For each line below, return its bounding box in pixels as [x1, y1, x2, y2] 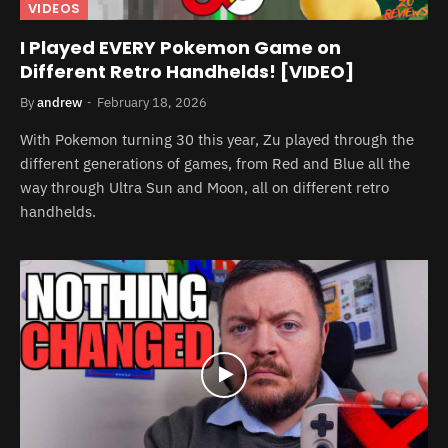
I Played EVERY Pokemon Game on [20, 35, 341, 60]
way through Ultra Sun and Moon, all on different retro [20, 178, 389, 197]
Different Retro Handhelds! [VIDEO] [20, 59, 354, 84]
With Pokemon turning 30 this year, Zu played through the [20, 130, 414, 149]
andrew [37, 94, 82, 111]
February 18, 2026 [97, 94, 207, 111]
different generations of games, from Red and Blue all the [20, 154, 410, 173]
